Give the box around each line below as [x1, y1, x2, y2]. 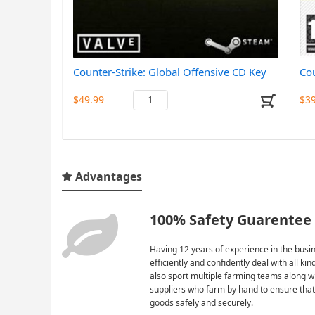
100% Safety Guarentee [149, 210, 311, 229]
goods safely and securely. [149, 296, 253, 309]
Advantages [72, 168, 142, 184]
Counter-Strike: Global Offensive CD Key [73, 64, 266, 79]
